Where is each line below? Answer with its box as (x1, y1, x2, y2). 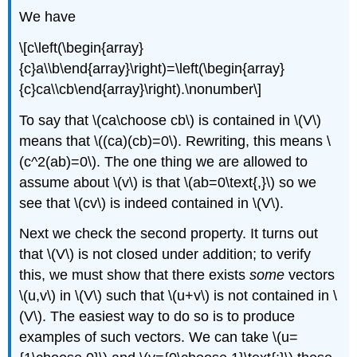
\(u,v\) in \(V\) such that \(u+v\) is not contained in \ (19, 288, 338, 304)
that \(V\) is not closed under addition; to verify (19, 246, 312, 263)
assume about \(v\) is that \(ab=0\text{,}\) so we (19, 174, 317, 190)
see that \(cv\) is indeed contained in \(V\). (19, 194, 284, 211)
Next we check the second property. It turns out (19, 226, 319, 242)
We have (19, 9, 76, 25)
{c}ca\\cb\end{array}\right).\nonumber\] (19, 80, 262, 97)
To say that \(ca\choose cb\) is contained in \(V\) (19, 112, 322, 128)
